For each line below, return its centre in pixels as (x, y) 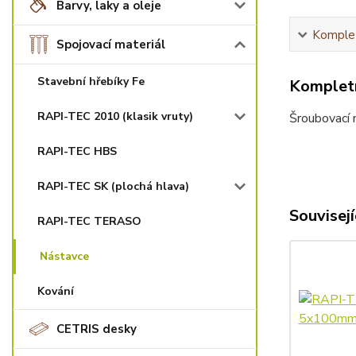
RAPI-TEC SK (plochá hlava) (113, 186)
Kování (56, 291)
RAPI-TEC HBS (77, 151)
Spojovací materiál (111, 44)
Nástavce (64, 256)
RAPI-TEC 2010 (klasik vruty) (115, 116)
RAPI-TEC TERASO (89, 221)
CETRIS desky (97, 329)
